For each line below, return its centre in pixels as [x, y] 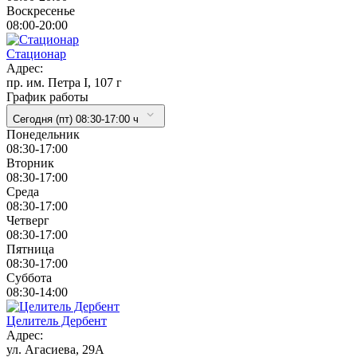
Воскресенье [41, 10]
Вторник [30, 163]
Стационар [36, 53]
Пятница [30, 249]
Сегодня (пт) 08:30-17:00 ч [76, 119]
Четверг [28, 220]
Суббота [29, 277]
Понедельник [43, 134]
